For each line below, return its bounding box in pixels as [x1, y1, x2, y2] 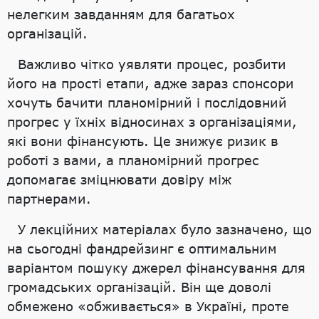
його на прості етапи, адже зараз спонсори [7, 75, 294, 91]
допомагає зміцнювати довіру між [7, 171, 231, 187]
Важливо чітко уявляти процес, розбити [18, 56, 286, 72]
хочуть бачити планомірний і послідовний [7, 94, 287, 110]
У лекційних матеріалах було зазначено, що [18, 221, 312, 237]
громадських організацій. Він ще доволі [7, 278, 271, 295]
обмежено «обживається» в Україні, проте [7, 298, 289, 314]
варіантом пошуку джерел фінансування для [7, 259, 305, 276]
